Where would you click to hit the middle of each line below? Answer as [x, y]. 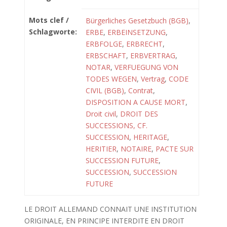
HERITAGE [150, 137]
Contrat [141, 90]
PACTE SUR [175, 149]
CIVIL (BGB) [105, 90]
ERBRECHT [144, 44]
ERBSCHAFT [106, 55]
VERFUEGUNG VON [146, 67]
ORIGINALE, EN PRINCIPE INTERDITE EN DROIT [104, 221]
